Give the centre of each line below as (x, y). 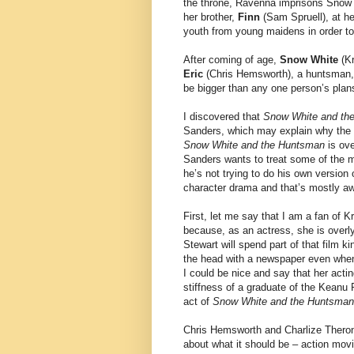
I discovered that (223, 117)
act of (198, 302)
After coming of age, (232, 60)
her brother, (211, 17)
